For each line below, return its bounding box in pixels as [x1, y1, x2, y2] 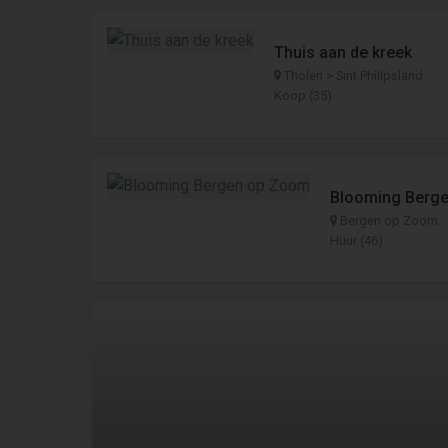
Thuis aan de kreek [274, 43, 412, 62]
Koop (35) [274, 88, 332, 103]
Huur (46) [330, 233, 383, 248]
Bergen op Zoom [337, 213, 438, 228]
